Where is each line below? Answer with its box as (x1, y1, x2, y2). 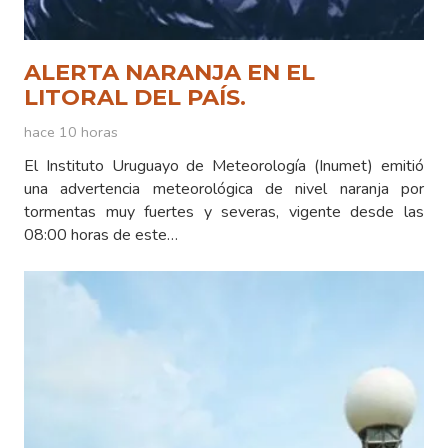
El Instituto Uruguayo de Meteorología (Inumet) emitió (24, 155, 424, 178)
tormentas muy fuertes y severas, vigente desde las (24, 201, 424, 224)
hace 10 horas (24, 122, 118, 143)
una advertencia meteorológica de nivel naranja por (24, 178, 424, 201)
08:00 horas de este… (24, 224, 178, 247)
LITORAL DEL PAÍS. (24, 82, 246, 111)
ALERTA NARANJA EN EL (24, 57, 315, 86)
